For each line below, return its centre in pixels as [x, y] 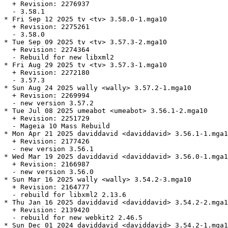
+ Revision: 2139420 [47, 210]
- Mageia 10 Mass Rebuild [57, 126]
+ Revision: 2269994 [47, 96]
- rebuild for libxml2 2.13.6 [65, 195]
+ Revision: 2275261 [47, 27]
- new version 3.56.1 [49, 149]
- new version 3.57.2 [49, 103]
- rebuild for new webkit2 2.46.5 [73, 218]
